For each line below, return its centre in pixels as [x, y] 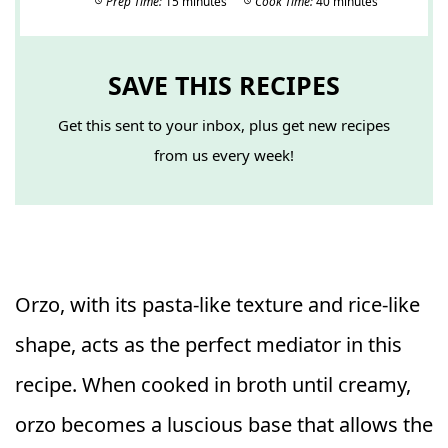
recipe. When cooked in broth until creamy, [213, 384]
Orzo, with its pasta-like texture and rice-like [217, 304]
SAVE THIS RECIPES [224, 84]
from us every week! [224, 154]
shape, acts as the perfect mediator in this [208, 344]
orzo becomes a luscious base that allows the [224, 424]
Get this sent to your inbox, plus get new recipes [224, 124]
